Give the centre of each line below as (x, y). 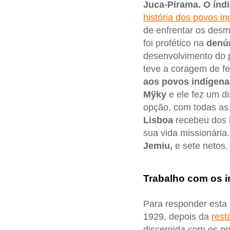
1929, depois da (177, 217)
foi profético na (175, 43)
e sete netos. (200, 146)
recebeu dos (201, 120)
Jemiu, (158, 146)
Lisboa (158, 120)
